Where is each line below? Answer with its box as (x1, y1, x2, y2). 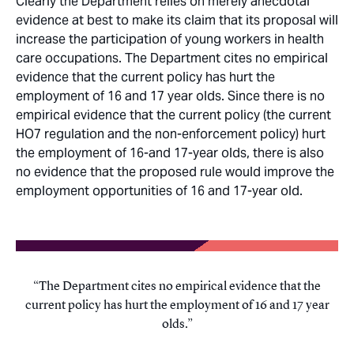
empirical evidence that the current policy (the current (16, 107, 331, 124)
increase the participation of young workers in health (16, 31, 324, 48)
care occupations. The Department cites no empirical (16, 50, 328, 67)
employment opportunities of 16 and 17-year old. (16, 183, 303, 200)
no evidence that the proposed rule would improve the (16, 164, 334, 181)
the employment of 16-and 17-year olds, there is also (16, 145, 324, 162)
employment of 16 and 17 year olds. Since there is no (16, 88, 325, 105)
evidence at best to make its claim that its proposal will (16, 12, 338, 29)
